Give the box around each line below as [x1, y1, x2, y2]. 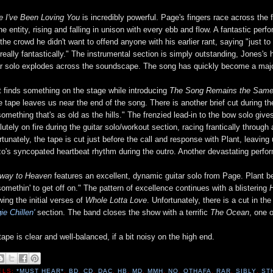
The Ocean [210, 207, 250, 217]
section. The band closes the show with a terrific [35, 207, 211, 217]
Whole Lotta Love [85, 195, 147, 205]
